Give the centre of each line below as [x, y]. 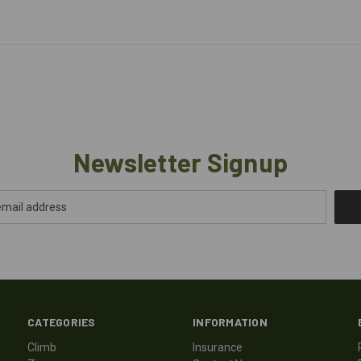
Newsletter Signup [180, 162]
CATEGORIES [62, 322]
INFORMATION [230, 322]
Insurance [218, 347]
